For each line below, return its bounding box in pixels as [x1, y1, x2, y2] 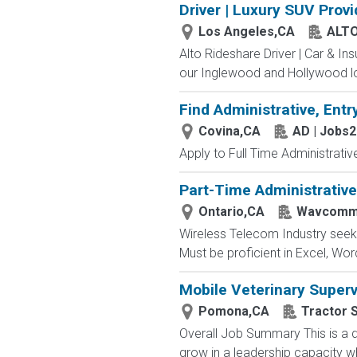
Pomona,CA [198, 304, 269, 319]
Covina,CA [198, 124, 261, 139]
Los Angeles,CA [198, 24, 295, 39]
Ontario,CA [198, 204, 265, 219]
